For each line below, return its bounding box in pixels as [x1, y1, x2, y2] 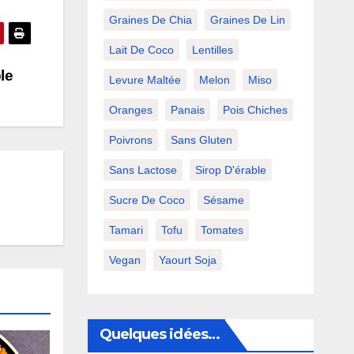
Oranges [108, 104, 153, 117]
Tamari [108, 224, 143, 237]
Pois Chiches [222, 104, 288, 117]
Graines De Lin [209, 13, 285, 27]
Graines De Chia [108, 13, 192, 27]
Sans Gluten [170, 134, 232, 147]
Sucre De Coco [108, 194, 185, 207]
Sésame [202, 194, 244, 207]
